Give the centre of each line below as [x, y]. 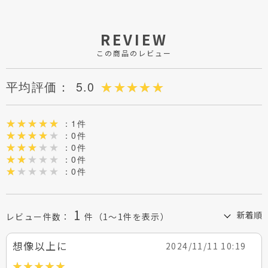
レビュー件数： [38, 217]
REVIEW [134, 39]
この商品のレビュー [134, 53]
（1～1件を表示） [132, 217]
